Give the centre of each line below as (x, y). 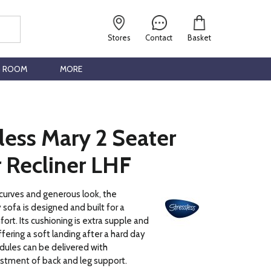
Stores (119, 38)
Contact (159, 38)
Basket (199, 38)
